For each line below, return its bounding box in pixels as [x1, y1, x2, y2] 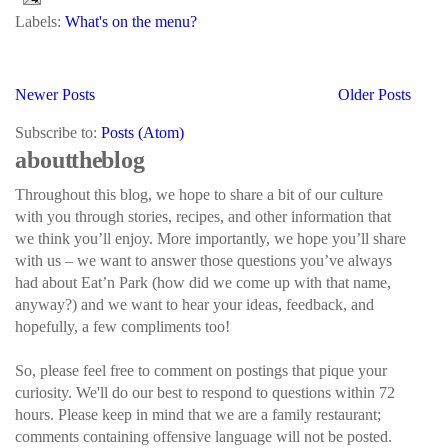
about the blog [15, 147, 145, 173]
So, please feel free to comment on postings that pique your [15, 362, 387, 379]
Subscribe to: [15, 124, 101, 141]
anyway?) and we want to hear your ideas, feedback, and [15, 296, 374, 313]
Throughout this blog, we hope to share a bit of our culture [15, 186, 383, 203]
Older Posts [337, 86, 411, 103]
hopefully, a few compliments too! [15, 318, 230, 335]
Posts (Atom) [101, 124, 184, 141]
